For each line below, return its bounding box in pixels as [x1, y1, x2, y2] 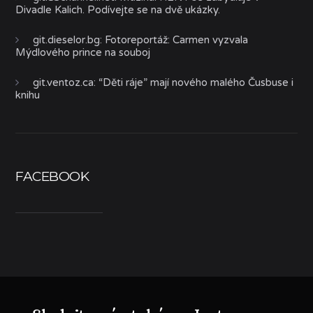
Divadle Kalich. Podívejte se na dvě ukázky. [15, 3, 221, 16]
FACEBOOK [15, 168, 89, 184]
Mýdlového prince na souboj [15, 45, 151, 59]
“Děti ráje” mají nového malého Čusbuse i [99, 75, 294, 89]
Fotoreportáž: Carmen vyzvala [105, 33, 249, 46]
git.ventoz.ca [33, 75, 94, 89]
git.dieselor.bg [33, 33, 101, 46]
